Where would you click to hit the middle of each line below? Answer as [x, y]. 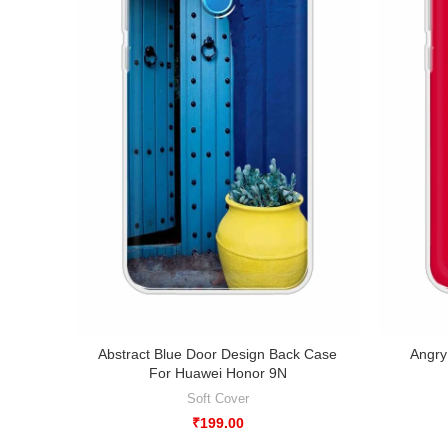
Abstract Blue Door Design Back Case [217, 354]
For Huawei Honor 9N [217, 373]
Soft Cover [217, 399]
